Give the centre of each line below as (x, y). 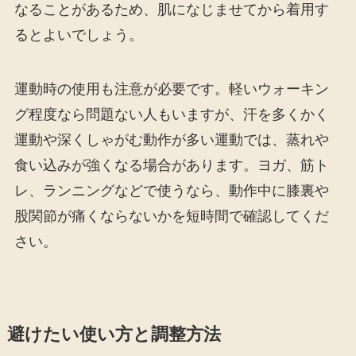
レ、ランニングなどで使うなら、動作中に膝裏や (171, 190)
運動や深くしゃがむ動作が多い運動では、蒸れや (171, 139)
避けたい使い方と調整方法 (114, 334)
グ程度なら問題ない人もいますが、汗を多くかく (171, 114)
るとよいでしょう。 (78, 35)
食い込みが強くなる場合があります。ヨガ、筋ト (171, 165)
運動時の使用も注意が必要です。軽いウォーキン (171, 89)
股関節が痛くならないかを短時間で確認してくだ (171, 216)
